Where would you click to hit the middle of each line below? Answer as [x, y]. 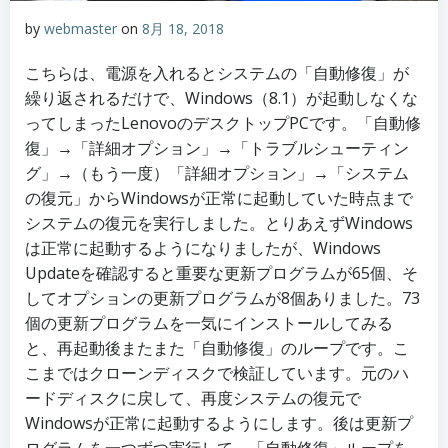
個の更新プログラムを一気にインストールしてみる [209, 323]
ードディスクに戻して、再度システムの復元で [193, 398]
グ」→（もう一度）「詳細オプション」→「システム [217, 173]
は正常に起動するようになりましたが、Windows [203, 248]
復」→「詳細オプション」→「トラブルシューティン [217, 148]
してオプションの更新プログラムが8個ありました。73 [222, 298]
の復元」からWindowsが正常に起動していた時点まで [219, 198]
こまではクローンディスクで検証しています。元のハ [217, 373]
